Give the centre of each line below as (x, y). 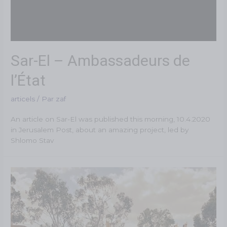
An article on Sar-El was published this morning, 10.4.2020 (111, 119)
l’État (28, 81)
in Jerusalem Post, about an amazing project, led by (100, 129)
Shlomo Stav (32, 140)
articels (23, 99)
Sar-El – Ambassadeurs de (101, 61)
